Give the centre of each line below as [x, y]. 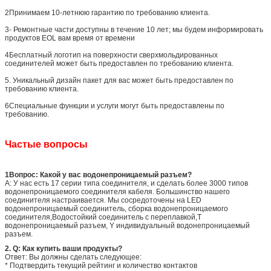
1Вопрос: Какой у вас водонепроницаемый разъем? [98, 175]
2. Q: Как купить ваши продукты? [64, 248]
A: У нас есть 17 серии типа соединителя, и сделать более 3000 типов [126, 183]
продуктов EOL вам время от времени [70, 38]
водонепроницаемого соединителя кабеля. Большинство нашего [117, 191]
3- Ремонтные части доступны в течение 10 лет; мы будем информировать [134, 29]
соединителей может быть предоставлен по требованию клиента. [119, 63]
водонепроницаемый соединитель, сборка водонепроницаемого [116, 208]
